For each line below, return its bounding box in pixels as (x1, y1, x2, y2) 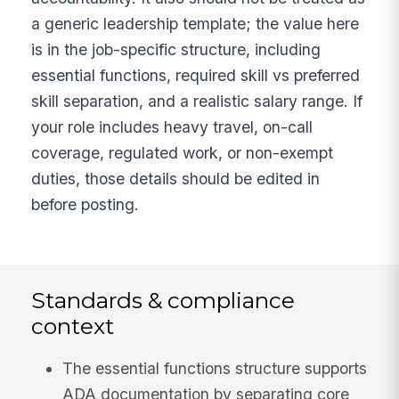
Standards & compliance (31, 286, 296, 313)
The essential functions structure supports (62, 358, 368, 378)
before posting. (31, 194, 140, 214)
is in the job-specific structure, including (31, 39, 322, 59)
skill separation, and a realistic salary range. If (31, 91, 363, 110)
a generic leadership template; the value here (31, 13, 360, 33)
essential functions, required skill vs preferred (31, 65, 361, 85)
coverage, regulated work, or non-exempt (31, 142, 334, 162)
